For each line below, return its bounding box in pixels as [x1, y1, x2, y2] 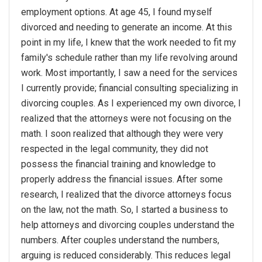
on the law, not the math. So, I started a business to [21, 204, 228, 216]
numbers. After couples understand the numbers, [21, 235, 219, 246]
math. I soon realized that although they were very [21, 128, 223, 140]
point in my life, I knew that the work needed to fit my [21, 37, 236, 49]
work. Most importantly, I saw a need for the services [21, 67, 237, 79]
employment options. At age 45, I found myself [21, 6, 212, 18]
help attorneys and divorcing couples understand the [21, 219, 235, 231]
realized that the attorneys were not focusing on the [21, 113, 232, 125]
